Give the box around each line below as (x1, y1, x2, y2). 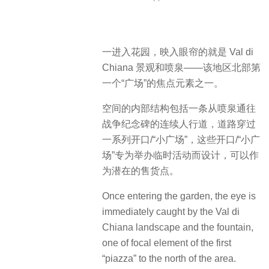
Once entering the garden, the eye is (102, 191, 256, 201)
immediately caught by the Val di (102, 207, 240, 217)
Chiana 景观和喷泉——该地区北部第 (102, 62, 261, 73)
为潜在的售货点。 (102, 165, 179, 176)
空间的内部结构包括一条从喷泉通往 (102, 103, 256, 113)
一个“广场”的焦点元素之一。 (102, 77, 223, 88)
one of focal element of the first (102, 238, 231, 248)
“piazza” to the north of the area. (102, 253, 236, 264)
